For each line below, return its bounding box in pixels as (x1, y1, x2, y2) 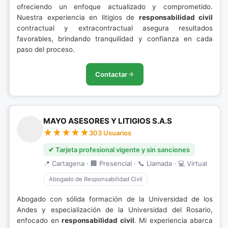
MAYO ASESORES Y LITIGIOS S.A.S (43, 116, 172, 126)
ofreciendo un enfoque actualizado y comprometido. (17, 3, 213, 11)
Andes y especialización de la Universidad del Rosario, (17, 206, 213, 214)
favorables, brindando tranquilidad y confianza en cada (17, 35, 213, 43)
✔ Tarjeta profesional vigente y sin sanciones (48, 146, 190, 154)
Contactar (95, 70, 127, 78)
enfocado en (17, 216, 62, 224)
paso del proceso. (17, 45, 75, 53)
